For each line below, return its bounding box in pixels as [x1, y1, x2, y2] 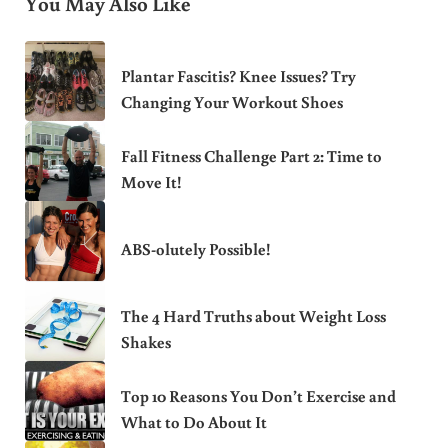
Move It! [120, 171, 182, 194]
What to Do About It [120, 411, 267, 434]
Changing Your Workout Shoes [120, 91, 343, 114]
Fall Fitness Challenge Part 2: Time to [120, 145, 382, 168]
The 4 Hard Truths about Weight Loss [120, 305, 386, 328]
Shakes [120, 331, 171, 354]
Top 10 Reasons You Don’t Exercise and [120, 385, 396, 408]
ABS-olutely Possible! [120, 238, 271, 261]
